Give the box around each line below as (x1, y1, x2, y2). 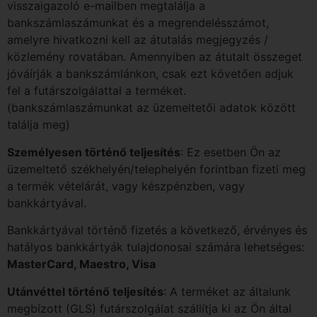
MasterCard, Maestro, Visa (7, 257, 156, 272)
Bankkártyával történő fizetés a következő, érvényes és (7, 223, 307, 238)
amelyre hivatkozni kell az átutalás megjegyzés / (7, 33, 268, 47)
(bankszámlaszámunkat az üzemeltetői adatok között (7, 100, 296, 115)
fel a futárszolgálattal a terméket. (7, 83, 186, 98)
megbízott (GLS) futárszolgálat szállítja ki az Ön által (7, 301, 292, 316)
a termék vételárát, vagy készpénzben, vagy (7, 178, 245, 193)
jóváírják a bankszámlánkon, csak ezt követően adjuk (7, 67, 294, 81)
